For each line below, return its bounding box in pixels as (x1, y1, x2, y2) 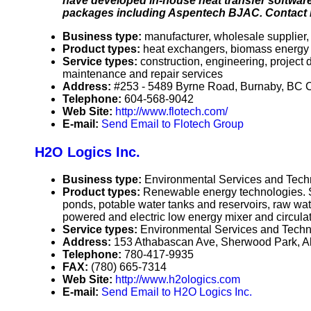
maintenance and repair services (62, 68, 223, 81)
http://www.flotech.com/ (115, 106, 228, 118)
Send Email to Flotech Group (101, 118, 244, 131)
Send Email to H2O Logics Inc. (101, 286, 252, 299)
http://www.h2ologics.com (115, 274, 240, 286)
